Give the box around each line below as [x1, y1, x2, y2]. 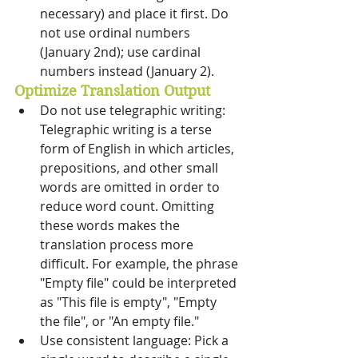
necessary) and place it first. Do [40, 5, 232, 23]
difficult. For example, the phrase [40, 255, 241, 273]
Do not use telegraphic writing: [40, 101, 229, 120]
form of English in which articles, [40, 140, 237, 158]
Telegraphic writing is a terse [40, 121, 215, 139]
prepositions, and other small [40, 159, 221, 177]
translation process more [40, 236, 197, 254]
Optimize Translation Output [14, 82, 210, 100]
